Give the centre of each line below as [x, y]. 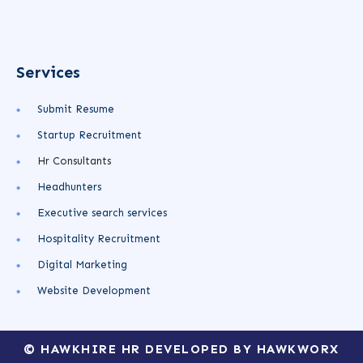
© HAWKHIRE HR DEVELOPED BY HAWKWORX [181, 350]
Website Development [94, 291]
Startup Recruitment [90, 135]
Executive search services [102, 213]
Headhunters [69, 187]
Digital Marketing [82, 265]
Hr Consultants [74, 161]
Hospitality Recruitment [99, 239]
